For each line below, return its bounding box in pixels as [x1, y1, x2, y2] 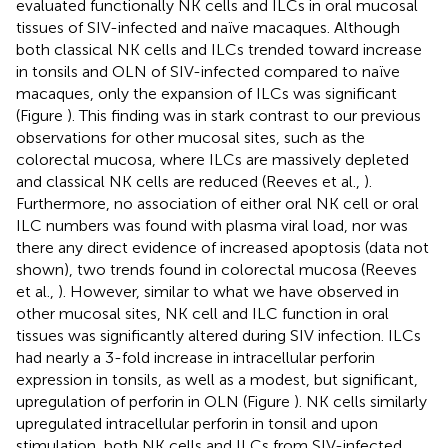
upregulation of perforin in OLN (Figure [16, 391, 294, 411]
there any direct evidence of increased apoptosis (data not [16, 237, 429, 257]
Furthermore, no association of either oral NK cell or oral [16, 193, 419, 213]
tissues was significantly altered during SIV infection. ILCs [16, 325, 421, 345]
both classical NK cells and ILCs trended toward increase [16, 39, 422, 59]
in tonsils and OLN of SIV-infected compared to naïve [16, 61, 400, 81]
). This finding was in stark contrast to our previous [67, 105, 421, 125]
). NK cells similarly [294, 391, 427, 411]
